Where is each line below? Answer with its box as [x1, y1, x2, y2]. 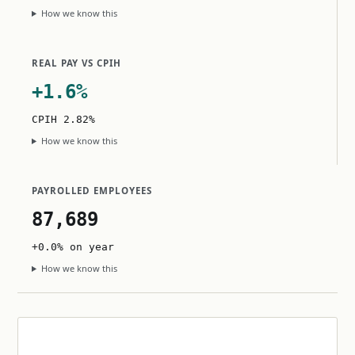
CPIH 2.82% [32, 113, 95, 125]
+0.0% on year [32, 241, 114, 253]
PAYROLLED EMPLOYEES [32, 185, 152, 197]
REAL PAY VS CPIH [32, 57, 121, 69]
